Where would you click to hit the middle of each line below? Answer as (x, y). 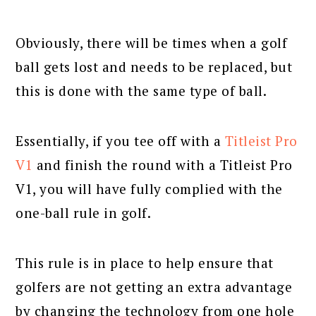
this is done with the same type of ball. (141, 90)
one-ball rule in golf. (84, 212)
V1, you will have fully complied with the (149, 188)
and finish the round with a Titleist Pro (163, 164)
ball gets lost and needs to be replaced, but (154, 66)
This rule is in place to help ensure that (145, 262)
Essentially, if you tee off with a (120, 140)
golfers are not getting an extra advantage (154, 286)
